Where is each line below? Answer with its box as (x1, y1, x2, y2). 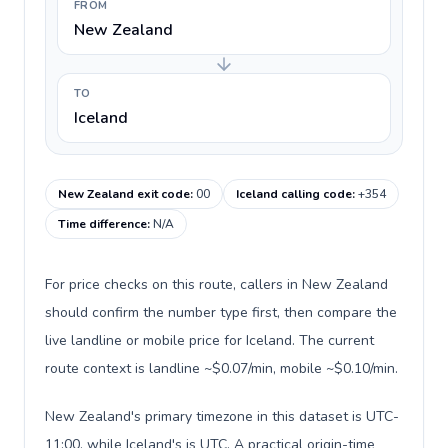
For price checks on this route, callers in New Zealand (45, 275, 388, 294)
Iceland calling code (236, 186, 352, 202)
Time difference (58, 216, 147, 232)
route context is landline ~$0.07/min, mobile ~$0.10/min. (45, 359, 398, 378)
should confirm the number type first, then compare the (45, 303, 397, 322)
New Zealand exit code (58, 186, 190, 202)
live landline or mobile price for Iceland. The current (45, 331, 374, 350)
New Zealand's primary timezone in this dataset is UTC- (45, 407, 399, 426)
